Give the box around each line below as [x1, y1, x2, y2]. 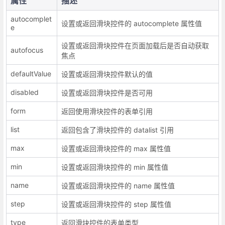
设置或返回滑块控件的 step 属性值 [61, 199, 171, 208]
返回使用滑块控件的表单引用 [61, 106, 153, 116]
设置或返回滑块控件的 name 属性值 [61, 181, 175, 190]
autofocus [10, 45, 43, 54]
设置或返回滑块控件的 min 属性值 [61, 162, 168, 171]
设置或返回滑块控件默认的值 [61, 69, 153, 78]
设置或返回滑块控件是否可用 [61, 88, 153, 97]
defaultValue [10, 69, 51, 78]
